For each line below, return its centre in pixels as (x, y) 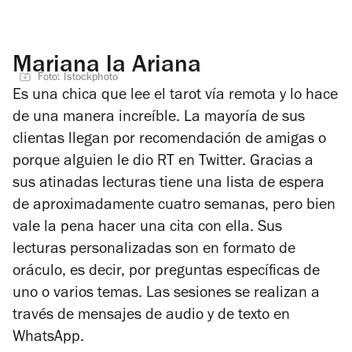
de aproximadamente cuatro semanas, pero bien (174, 206)
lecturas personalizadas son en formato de (154, 250)
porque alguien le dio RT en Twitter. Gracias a (163, 162)
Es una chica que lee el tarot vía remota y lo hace (175, 96)
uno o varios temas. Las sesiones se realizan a (166, 294)
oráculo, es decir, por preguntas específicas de (166, 272)
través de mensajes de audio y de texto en (151, 316)
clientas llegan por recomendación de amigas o (169, 140)
